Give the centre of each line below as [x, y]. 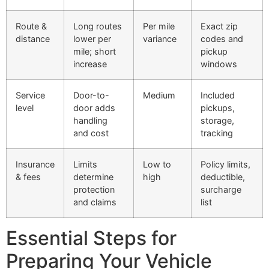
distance [33, 38]
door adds [94, 107]
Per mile [159, 26]
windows [219, 64]
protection [94, 189]
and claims [95, 202]
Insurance [35, 164]
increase [90, 64]
